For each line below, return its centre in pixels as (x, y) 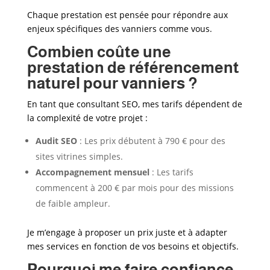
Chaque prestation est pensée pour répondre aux (127, 15)
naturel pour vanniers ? (112, 83)
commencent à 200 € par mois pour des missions (134, 188)
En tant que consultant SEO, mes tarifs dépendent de (134, 104)
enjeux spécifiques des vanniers (92, 29)
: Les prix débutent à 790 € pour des (151, 141)
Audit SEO (56, 141)
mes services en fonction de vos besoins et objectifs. (133, 246)
